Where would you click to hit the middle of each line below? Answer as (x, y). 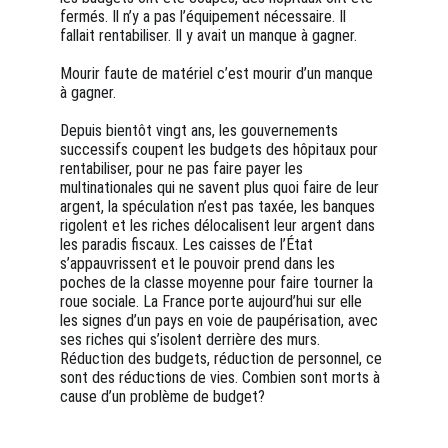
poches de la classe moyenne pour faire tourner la (218, 282)
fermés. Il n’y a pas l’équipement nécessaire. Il (205, 16)
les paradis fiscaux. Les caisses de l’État (188, 244)
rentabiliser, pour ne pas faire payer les (183, 168)
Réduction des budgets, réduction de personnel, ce (223, 358)
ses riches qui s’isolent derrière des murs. (190, 339)
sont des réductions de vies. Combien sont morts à (222, 377)
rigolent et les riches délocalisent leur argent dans (219, 225)
